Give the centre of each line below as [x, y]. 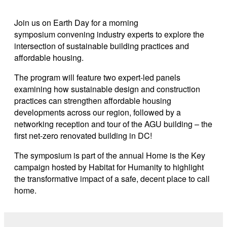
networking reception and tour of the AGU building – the [113, 124]
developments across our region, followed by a [98, 112]
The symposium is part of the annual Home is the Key [110, 156]
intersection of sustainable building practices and [102, 46]
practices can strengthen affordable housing [93, 101]
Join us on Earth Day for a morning [76, 23]
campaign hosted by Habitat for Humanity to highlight [109, 167]
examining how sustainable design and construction [107, 89]
